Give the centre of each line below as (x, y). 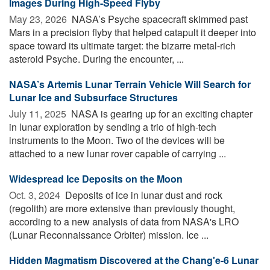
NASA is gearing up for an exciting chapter (161, 113)
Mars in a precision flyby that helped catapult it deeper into (133, 32)
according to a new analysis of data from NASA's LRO (124, 221)
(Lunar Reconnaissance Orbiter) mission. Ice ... (109, 234)
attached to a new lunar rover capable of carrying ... (118, 153)
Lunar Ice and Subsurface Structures (93, 97)
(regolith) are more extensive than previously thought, (122, 208)
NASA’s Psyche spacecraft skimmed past (159, 19)
